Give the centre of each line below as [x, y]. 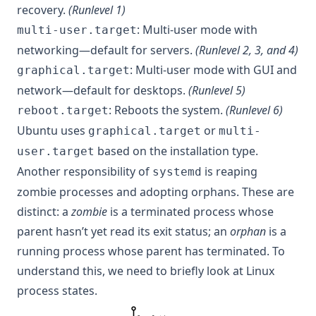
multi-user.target [77, 30]
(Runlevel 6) [254, 110]
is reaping [230, 171]
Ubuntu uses [53, 130]
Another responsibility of [85, 171]
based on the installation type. [176, 151]
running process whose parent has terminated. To [151, 251]
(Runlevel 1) [97, 10]
